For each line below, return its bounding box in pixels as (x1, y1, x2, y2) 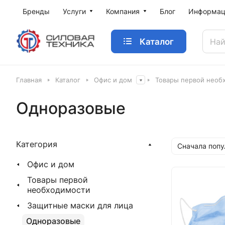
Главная (16, 76, 42, 84)
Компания (106, 7, 140, 16)
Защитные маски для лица (27, 200, 133, 210)
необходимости (27, 185, 90, 195)
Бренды (23, 7, 50, 16)
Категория (16, 139, 57, 149)
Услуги (63, 7, 86, 16)
